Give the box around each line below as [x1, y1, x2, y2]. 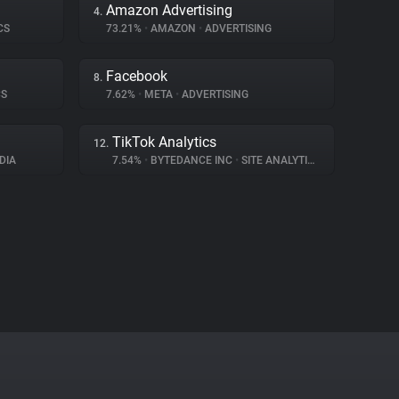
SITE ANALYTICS [239, 154, 307, 167]
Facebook [106, 68, 167, 85]
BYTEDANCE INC [148, 154, 235, 167]
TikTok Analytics [112, 134, 216, 151]
